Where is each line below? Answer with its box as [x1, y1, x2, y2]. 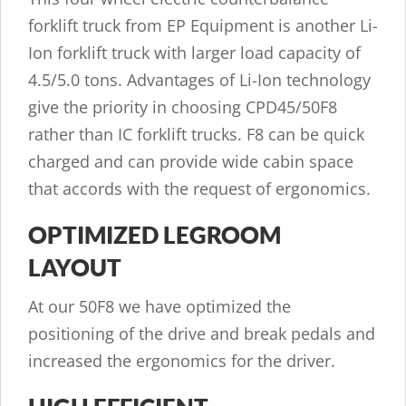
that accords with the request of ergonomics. [28, 178, 371, 200]
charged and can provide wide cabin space [28, 150, 353, 173]
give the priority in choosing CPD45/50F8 [28, 96, 337, 119]
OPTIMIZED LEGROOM [28, 220, 281, 250]
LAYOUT [28, 253, 121, 283]
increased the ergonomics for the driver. [28, 350, 335, 372]
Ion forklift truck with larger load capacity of [28, 42, 361, 64]
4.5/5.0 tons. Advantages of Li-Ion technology [28, 69, 371, 92]
